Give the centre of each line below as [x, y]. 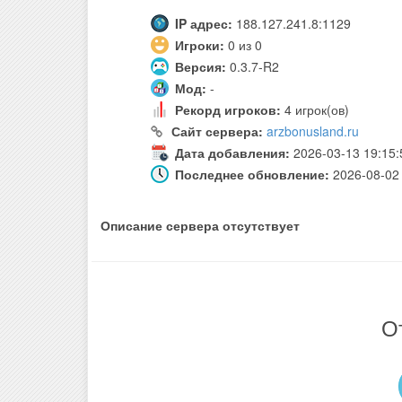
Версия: [201, 67]
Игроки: [201, 45]
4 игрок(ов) [315, 110]
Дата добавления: [232, 153]
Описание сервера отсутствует [200, 226]
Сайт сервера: [217, 131]
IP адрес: [204, 24]
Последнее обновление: [252, 175]
